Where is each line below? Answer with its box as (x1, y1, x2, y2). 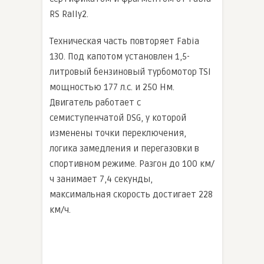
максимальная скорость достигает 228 (49, 189, 213, 200)
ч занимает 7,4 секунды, (49, 174, 153, 185)
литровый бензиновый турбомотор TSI (49, 67, 211, 78)
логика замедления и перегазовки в (49, 143, 199, 154)
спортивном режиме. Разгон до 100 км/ (49, 159, 214, 170)
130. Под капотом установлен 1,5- (49, 51, 190, 62)
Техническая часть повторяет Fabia (49, 36, 199, 47)
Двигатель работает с (49, 97, 141, 108)
